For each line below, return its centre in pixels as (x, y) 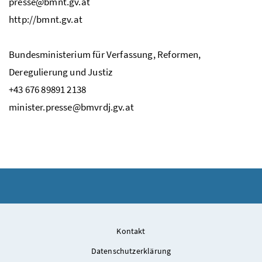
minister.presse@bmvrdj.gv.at (71, 107)
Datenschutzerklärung (131, 251)
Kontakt (131, 231)
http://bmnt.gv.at (46, 19)
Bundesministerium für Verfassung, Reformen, (105, 54)
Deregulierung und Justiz (61, 72)
